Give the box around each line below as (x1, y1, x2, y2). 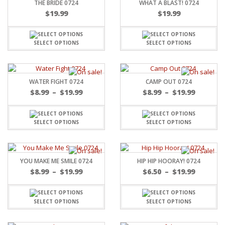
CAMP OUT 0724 (146, 77, 192, 86)
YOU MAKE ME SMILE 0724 (20, 156, 92, 165)
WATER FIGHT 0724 (29, 77, 83, 86)
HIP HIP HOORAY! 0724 (137, 156, 200, 165)
